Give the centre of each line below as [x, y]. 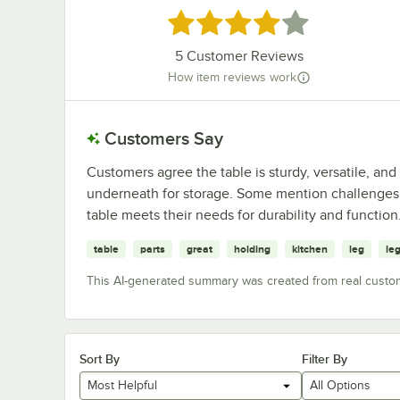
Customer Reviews [243, 57]
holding [252, 249]
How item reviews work [232, 78]
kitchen [310, 249]
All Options [340, 386]
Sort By [100, 358]
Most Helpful [122, 386]
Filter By [324, 358]
